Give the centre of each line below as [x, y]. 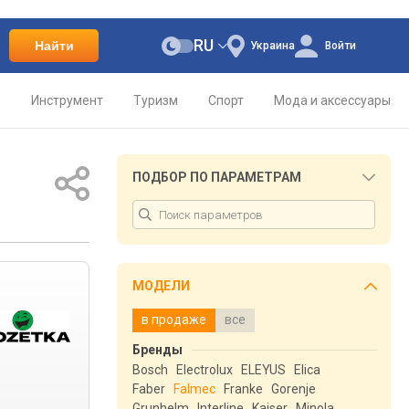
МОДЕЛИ [161, 286]
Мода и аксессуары [332, 100]
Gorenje [294, 389]
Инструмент [67, 100]
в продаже [174, 320]
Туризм [156, 100]
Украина [272, 46]
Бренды [157, 350]
